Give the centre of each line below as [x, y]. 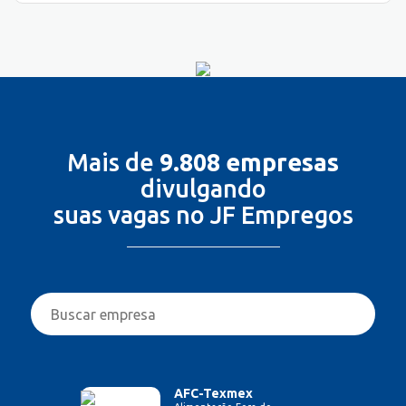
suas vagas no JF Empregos [203, 214]
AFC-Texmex [213, 394]
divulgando [203, 188]
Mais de [113, 162]
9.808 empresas [249, 162]
